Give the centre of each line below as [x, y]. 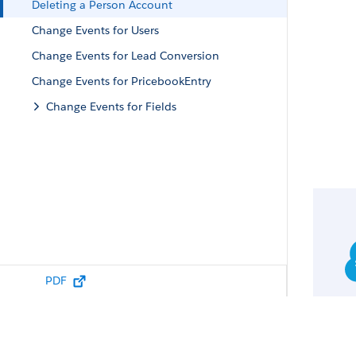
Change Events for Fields [111, 106]
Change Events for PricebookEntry [122, 81]
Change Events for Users [95, 30]
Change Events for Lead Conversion [126, 56]
